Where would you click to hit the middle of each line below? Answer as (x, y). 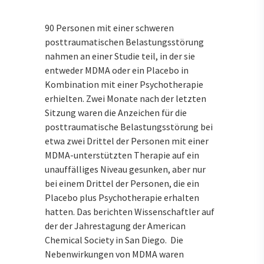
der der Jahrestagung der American (115, 226)
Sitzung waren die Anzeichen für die (116, 113)
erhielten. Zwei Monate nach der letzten (126, 99)
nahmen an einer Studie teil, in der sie (120, 56)
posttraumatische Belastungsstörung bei (129, 127)
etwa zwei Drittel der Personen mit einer (127, 141)
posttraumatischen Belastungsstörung (124, 42)
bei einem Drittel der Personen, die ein (122, 184)
